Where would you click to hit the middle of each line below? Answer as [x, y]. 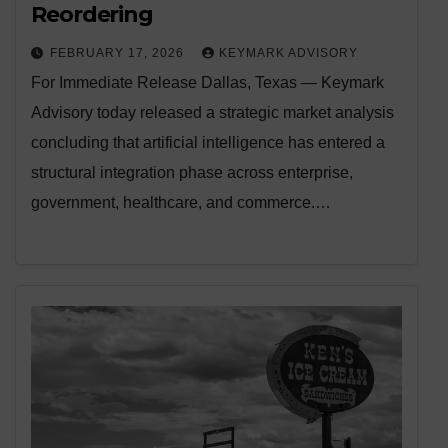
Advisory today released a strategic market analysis [212, 113]
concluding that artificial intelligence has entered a [208, 143]
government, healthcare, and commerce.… [181, 203]
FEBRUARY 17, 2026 [119, 53]
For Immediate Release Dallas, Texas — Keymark [207, 83]
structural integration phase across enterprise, [192, 173]
